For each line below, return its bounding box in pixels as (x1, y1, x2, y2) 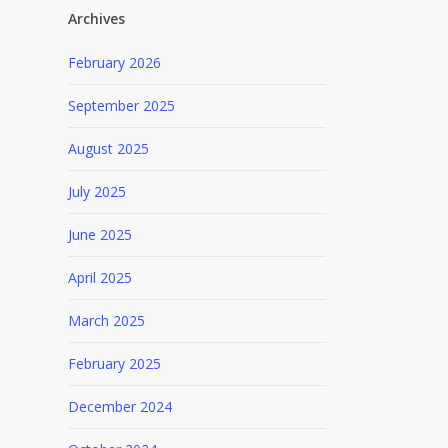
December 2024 (67, 397, 172, 416)
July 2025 (67, 182, 126, 201)
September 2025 (67, 96, 175, 115)
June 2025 (67, 225, 132, 244)
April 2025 (67, 268, 132, 287)
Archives (67, 9, 125, 28)
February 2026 (67, 53, 161, 72)
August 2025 (67, 139, 149, 158)
